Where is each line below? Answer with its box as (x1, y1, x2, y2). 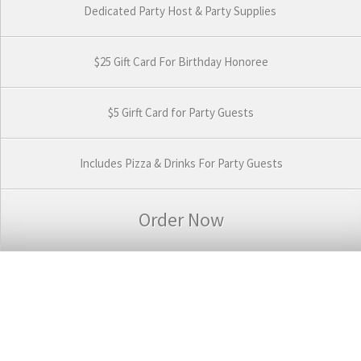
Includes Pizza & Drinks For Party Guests (79, 155, 283, 171)
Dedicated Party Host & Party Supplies (83, 2, 279, 19)
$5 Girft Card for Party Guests (108, 104, 254, 120)
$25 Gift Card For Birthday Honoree (93, 53, 268, 69)
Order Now (138, 206, 224, 232)
